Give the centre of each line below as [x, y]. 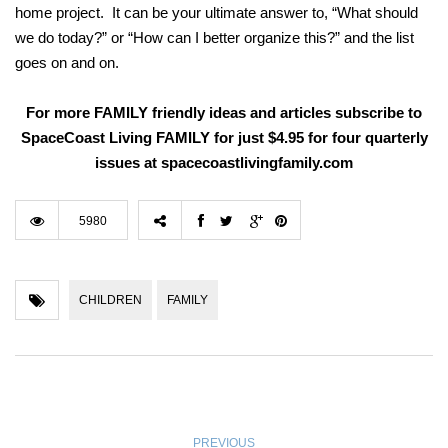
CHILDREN [110, 300]
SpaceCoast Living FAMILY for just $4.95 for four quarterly [224, 138]
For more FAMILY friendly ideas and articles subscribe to [224, 113]
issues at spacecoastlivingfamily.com [224, 163]
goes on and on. [67, 63]
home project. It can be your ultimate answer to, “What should [216, 13]
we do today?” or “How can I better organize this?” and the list [214, 38]
